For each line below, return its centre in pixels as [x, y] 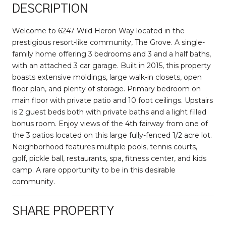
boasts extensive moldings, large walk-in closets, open [107, 77]
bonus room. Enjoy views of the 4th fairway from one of [110, 123]
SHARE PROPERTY [63, 211]
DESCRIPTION [50, 9]
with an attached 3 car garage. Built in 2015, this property [111, 65]
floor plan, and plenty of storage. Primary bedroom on [106, 89]
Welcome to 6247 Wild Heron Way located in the [98, 31]
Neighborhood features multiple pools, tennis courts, [105, 147]
